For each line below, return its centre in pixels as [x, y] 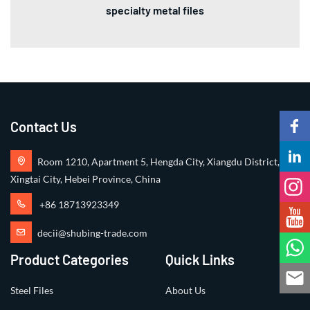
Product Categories [70, 260]
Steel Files [32, 291]
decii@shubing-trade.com [92, 233]
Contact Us [44, 127]
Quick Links [200, 260]
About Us [185, 291]
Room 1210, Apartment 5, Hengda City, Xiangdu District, [158, 162]
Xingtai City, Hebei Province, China [85, 179]
